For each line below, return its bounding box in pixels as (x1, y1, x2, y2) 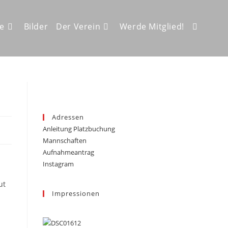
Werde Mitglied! (119, 21, 184, 32)
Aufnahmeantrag (43, 148, 95, 157)
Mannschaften (43, 136, 87, 145)
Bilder (23, 21, 48, 32)
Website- (192, 21, 222, 31)
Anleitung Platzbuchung (43, 124, 116, 133)
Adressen (52, 112, 84, 122)
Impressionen (52, 189, 100, 198)
